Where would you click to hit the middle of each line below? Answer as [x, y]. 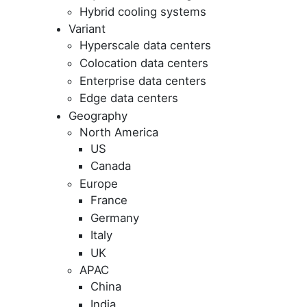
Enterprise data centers [143, 81]
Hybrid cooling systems [143, 11]
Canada [111, 166]
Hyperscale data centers [145, 46]
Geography [98, 115]
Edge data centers [129, 98]
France [109, 200]
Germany [115, 218]
